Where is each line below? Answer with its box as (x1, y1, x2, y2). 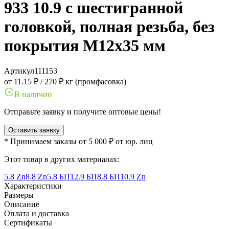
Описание (4, 199, 39, 209)
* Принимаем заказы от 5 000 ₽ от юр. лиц (4, 136, 153, 146)
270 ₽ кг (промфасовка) (44, 77, 126, 86)
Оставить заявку (8, 126, 60, 134)
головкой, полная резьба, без (4, 17, 215, 36)
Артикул (4, 66, 34, 75)
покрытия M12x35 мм (4, 36, 166, 55)
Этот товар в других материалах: (4, 154, 119, 164)
